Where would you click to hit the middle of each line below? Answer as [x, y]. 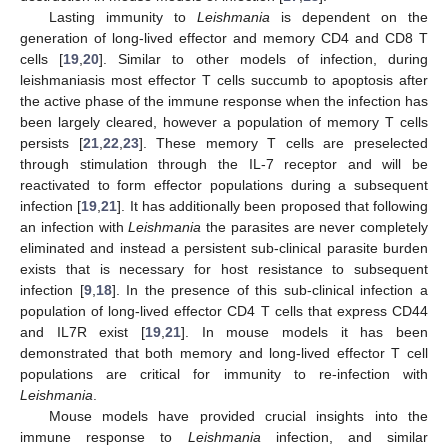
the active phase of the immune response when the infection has [224, 100]
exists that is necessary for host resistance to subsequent [224, 268]
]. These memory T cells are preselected [283, 142]
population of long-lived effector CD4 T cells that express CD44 [224, 310]
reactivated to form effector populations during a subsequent [224, 184]
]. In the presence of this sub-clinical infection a [270, 289]
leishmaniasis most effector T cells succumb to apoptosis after [224, 79]
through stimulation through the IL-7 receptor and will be [224, 163]
